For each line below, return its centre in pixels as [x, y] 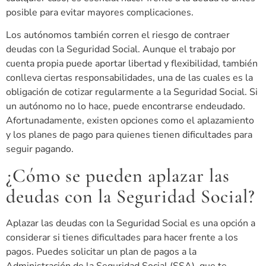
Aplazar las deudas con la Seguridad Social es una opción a [131, 223]
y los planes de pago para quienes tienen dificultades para [129, 135]
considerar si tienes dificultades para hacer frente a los [122, 237]
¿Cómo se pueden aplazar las [118, 175]
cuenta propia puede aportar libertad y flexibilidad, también [132, 64]
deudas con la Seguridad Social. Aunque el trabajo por [121, 50]
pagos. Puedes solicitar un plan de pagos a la [101, 251]
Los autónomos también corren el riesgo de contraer [118, 35]
